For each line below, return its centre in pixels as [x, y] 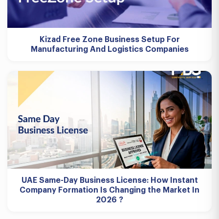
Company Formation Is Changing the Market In [109, 190]
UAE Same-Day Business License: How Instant [109, 180]
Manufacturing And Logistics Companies [109, 49]
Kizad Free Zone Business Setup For [109, 40]
